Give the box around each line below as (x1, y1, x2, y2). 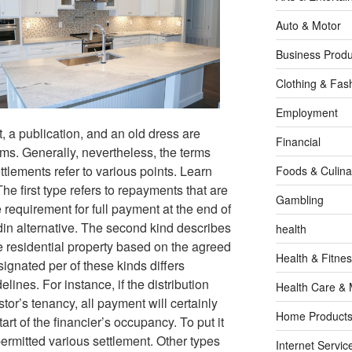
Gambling (275, 192, 324, 208)
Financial (275, 134, 321, 150)
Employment (275, 104, 338, 121)
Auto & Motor (275, 17, 341, 34)
